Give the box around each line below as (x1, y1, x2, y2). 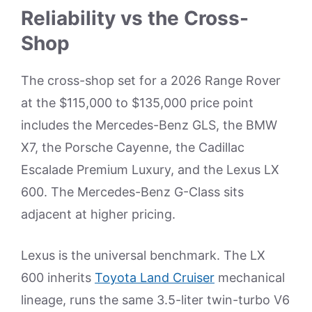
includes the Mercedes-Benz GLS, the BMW (21, 117, 277, 132)
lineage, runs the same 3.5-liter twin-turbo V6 (21, 292, 290, 307)
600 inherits (21, 270, 95, 285)
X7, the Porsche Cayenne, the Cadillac (21, 139, 244, 155)
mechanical (214, 270, 285, 285)
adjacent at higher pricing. (21, 206, 175, 221)
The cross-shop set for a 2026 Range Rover (21, 72, 281, 88)
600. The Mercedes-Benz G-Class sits (21, 184, 244, 199)
